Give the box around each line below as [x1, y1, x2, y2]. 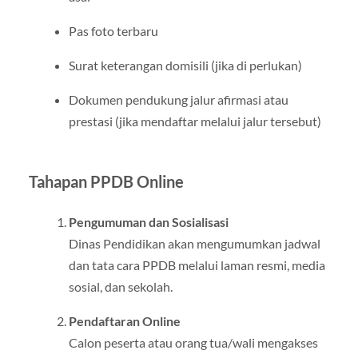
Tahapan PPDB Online [28, 172, 184, 192]
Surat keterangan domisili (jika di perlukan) [68, 58, 302, 73]
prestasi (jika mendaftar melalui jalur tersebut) [68, 113, 321, 129]
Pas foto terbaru [68, 22, 158, 38]
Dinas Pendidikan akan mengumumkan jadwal [68, 236, 320, 252]
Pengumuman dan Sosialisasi [68, 214, 229, 230]
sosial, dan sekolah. [68, 279, 173, 295]
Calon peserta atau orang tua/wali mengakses [68, 335, 318, 351]
